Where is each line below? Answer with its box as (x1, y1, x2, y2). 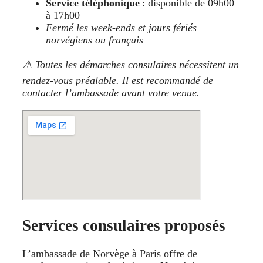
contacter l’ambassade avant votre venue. (22, 87, 200, 99)
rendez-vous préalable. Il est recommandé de (22, 75, 213, 87)
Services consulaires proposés (22, 216, 225, 234)
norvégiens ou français (46, 34, 143, 46)
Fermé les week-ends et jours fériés (46, 22, 197, 34)
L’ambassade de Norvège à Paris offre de (22, 248, 197, 260)
